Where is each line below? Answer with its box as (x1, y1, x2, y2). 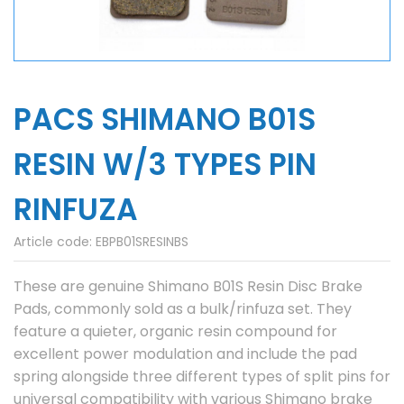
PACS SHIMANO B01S (14, 97, 316, 141)
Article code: (14, 232, 96, 251)
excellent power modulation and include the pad (14, 343, 357, 364)
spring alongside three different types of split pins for (14, 365, 390, 387)
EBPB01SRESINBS (96, 232, 188, 251)
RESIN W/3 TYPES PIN (14, 142, 317, 186)
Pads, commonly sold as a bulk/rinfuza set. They (14, 298, 352, 319)
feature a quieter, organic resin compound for (14, 320, 337, 342)
